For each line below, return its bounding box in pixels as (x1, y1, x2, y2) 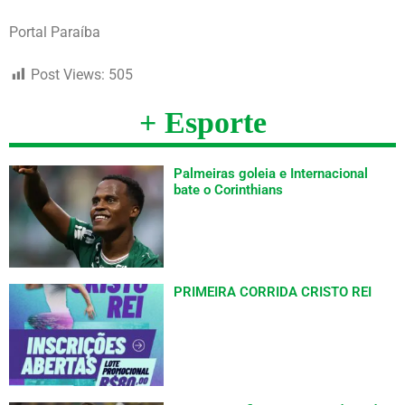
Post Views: (31, 65, 105, 83)
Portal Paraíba (9, 23, 100, 41)
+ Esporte (138, 105, 267, 139)
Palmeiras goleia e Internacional (174, 165, 369, 182)
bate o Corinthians (174, 181, 284, 198)
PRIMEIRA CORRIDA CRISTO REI (174, 283, 372, 300)
